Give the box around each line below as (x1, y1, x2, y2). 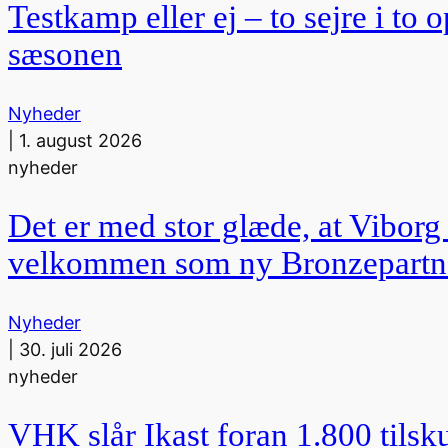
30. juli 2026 (19, 339, 122, 361)
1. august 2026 (19, 129, 142, 151)
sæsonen (8, 35, 122, 72)
